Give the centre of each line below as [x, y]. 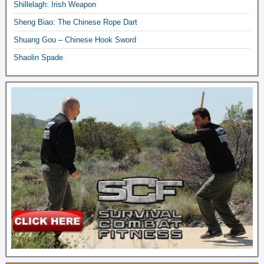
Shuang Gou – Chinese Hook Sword [75, 40]
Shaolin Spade [38, 57]
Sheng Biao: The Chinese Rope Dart [75, 22]
